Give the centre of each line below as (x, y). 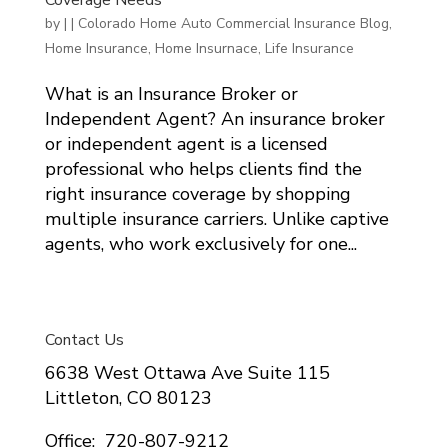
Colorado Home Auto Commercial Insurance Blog (233, 23)
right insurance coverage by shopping (197, 193)
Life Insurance (309, 48)
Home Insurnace (206, 48)
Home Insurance (96, 48)
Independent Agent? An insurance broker (214, 118)
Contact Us (84, 339)
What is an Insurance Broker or (171, 93)
